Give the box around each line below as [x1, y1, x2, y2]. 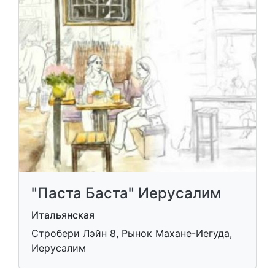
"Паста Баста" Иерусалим [31, 184, 221, 202]
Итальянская [31, 208, 95, 221]
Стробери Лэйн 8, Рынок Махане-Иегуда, [31, 227, 232, 239]
